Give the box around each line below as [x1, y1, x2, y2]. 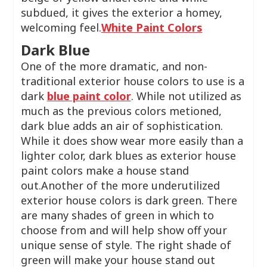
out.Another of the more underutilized [20, 178, 220, 193]
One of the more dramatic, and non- [20, 59, 207, 73]
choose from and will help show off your [20, 223, 227, 237]
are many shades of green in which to [20, 208, 214, 222]
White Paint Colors [101, 20, 203, 35]
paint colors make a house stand [20, 163, 189, 178]
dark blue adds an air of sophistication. [20, 119, 223, 133]
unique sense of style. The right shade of [20, 238, 231, 252]
